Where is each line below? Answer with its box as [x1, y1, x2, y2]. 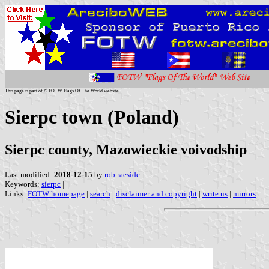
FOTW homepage [28, 189, 85, 198]
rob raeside [104, 169, 140, 179]
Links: [5, 189, 28, 198]
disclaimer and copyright [116, 189, 197, 198]
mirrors [233, 189, 256, 198]
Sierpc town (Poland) [5, 106, 179, 128]
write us [202, 189, 228, 198]
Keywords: [5, 179, 41, 189]
